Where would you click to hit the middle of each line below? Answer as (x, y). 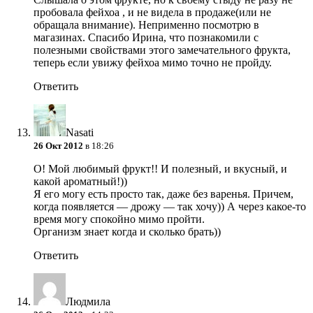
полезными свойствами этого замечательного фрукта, (162, 50)
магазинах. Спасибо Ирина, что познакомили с (146, 38)
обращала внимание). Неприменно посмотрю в (146, 25)
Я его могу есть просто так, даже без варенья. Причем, (163, 194)
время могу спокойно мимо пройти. (119, 219)
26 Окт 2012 (58, 146)
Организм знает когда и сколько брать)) (127, 232)
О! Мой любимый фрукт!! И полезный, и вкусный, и (160, 169)
